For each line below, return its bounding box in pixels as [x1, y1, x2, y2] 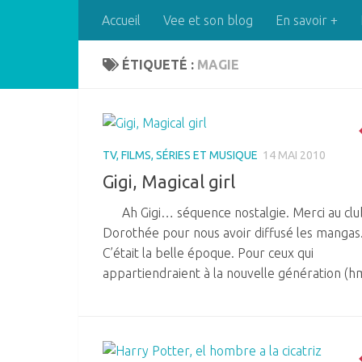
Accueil [102, 13, 141, 27]
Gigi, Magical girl [103, 171, 235, 192]
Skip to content [22, 15, 118, 30]
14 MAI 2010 [263, 149, 326, 162]
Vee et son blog [163, 13, 253, 27]
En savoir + [276, 13, 338, 27]
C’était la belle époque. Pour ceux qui [103, 246, 314, 261]
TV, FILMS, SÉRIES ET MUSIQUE [103, 149, 258, 162]
